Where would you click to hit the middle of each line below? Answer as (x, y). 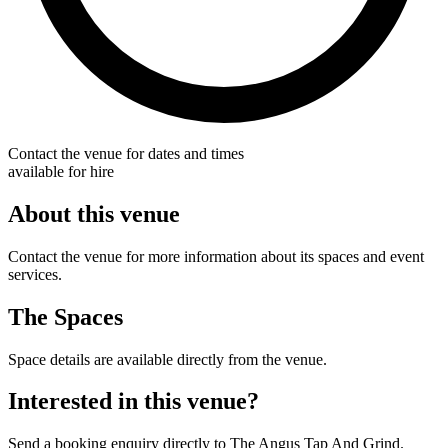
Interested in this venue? (133, 401)
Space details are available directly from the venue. (167, 359)
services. (35, 274)
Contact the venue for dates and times (126, 153)
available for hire (61, 171)
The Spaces (65, 316)
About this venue (94, 213)
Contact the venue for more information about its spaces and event (216, 256)
